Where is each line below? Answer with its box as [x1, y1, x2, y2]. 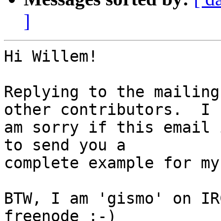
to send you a [4, 136, 126, 154]
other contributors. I [4, 101, 210, 119]
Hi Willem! [4, 47, 98, 66]
